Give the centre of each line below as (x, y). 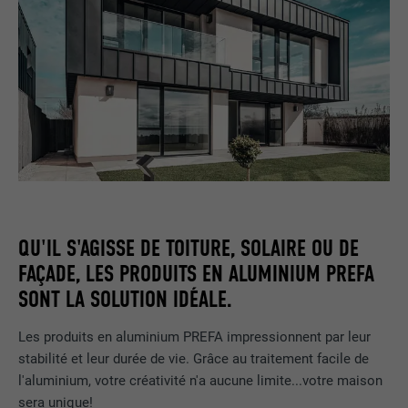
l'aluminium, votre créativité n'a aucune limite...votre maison (201, 381)
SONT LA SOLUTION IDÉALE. (126, 299)
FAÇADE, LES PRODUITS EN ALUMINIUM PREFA (197, 273)
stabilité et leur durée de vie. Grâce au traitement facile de (194, 359)
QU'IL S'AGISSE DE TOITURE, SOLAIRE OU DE (189, 248)
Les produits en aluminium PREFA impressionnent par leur (195, 337)
